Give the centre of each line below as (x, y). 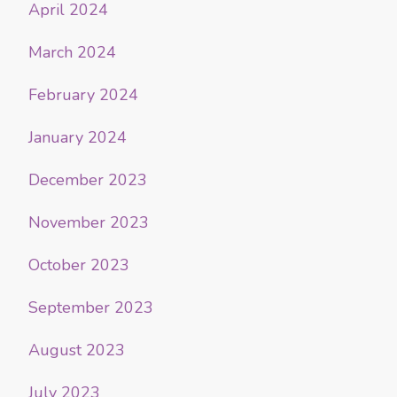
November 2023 (89, 223)
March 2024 (72, 53)
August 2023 (77, 350)
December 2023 (88, 180)
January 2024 (78, 138)
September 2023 (91, 308)
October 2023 (79, 265)
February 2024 (83, 95)
